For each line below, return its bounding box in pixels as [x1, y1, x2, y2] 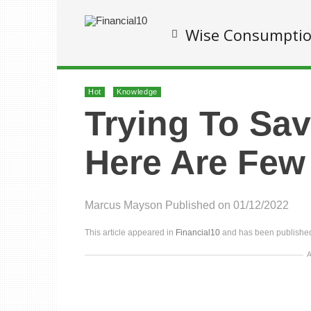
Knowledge [116, 87, 158, 96]
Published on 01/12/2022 [165, 199, 289, 211]
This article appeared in [85, 228, 176, 237]
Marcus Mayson [85, 199, 162, 211]
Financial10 [176, 228, 220, 237]
